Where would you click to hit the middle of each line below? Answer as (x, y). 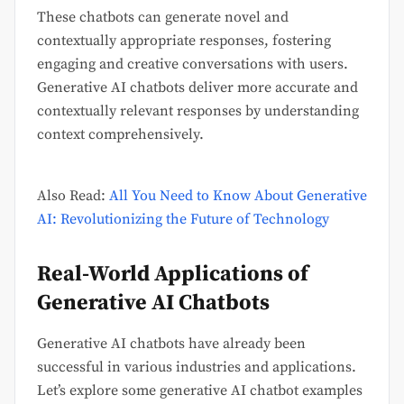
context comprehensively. (120, 135)
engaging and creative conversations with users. (193, 64)
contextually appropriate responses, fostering (184, 41)
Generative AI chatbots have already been (171, 344)
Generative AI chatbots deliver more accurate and (197, 88)
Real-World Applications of (173, 275)
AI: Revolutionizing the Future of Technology (183, 220)
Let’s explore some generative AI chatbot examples (200, 391)
